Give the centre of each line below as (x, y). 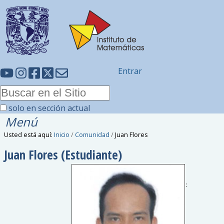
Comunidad (92, 134)
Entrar (130, 71)
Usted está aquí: (28, 134)
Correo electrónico (158, 184)
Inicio (62, 134)
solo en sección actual (49, 108)
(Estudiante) (92, 154)
